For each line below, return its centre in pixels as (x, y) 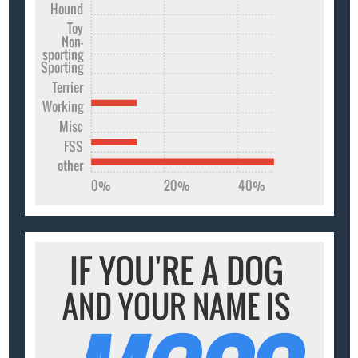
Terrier (68, 87)
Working (63, 106)
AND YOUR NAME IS (177, 306)
